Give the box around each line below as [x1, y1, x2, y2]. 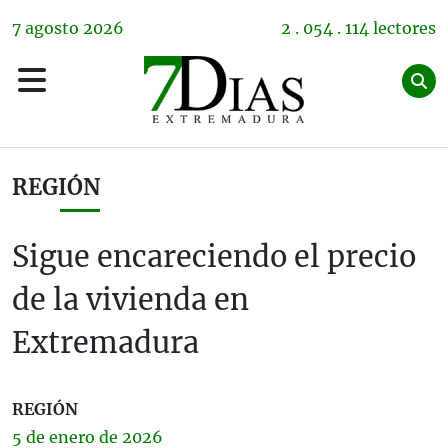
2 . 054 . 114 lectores [281, 18, 436, 38]
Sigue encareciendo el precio [12, 239, 416, 275]
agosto [25, 18, 79, 38]
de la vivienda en [12, 282, 249, 318]
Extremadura [12, 325, 199, 361]
